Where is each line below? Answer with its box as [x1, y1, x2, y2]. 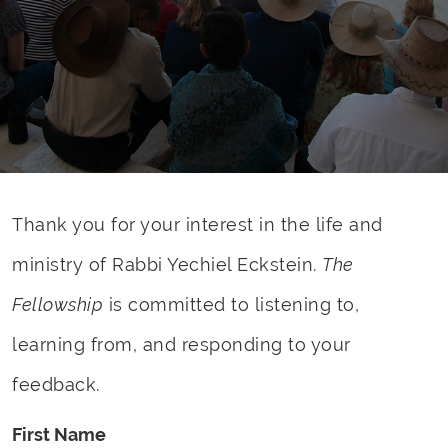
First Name [12, 424, 106, 445]
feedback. [12, 374, 100, 395]
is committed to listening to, [103, 294, 359, 315]
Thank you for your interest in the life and [12, 214, 383, 235]
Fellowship [12, 294, 103, 315]
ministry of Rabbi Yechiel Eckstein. [12, 254, 322, 275]
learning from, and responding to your [12, 334, 351, 355]
